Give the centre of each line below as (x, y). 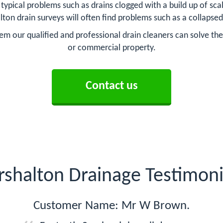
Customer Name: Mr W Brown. (111, 206)
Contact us (111, 86)
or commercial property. (111, 48)
